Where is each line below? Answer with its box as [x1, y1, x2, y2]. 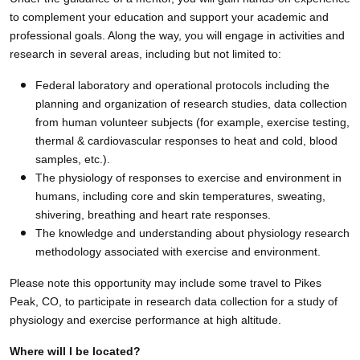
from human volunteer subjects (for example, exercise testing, [35, 115, 350, 129]
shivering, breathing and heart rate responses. [35, 207, 274, 221]
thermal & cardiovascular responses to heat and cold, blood [35, 133, 337, 147]
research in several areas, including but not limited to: [10, 47, 281, 60]
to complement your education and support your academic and [10, 10, 329, 23]
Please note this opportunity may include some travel [10, 276, 281, 289]
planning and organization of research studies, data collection [35, 96, 347, 110]
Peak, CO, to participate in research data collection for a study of [10, 294, 337, 308]
